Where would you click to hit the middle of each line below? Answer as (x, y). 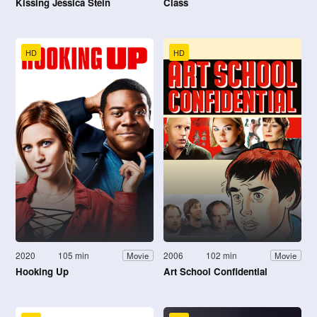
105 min (74, 255)
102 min (222, 255)
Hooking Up (42, 272)
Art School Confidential (215, 272)
